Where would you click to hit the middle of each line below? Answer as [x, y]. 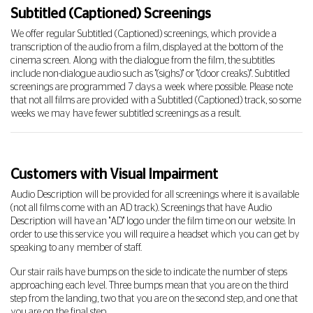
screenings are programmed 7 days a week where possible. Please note [152, 87]
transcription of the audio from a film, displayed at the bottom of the [147, 48]
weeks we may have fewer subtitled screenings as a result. [126, 114]
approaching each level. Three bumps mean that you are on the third [150, 286]
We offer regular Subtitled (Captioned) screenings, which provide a [144, 34]
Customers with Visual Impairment [114, 175]
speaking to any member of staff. [76, 248]
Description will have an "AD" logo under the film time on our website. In [153, 221]
